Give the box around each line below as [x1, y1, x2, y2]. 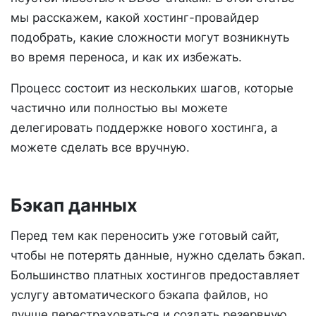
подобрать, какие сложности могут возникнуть [11, 30, 289, 45]
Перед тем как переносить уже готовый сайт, [11, 229, 279, 243]
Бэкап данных [11, 194, 138, 217]
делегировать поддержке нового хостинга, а [11, 121, 278, 135]
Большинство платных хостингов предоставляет [11, 268, 300, 282]
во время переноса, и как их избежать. [11, 50, 242, 65]
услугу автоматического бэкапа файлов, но [11, 288, 268, 302]
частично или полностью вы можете [11, 101, 228, 116]
